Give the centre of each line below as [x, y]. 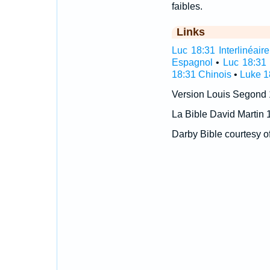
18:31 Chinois [201, 74]
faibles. [187, 6]
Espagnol [192, 62]
